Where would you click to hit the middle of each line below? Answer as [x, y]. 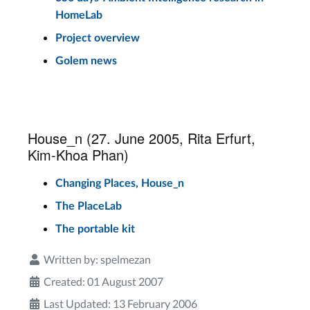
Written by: [71, 259]
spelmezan [126, 259]
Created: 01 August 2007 [103, 281]
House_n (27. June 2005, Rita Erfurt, [142, 138]
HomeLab [79, 15]
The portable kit [95, 229]
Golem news [86, 61]
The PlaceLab [89, 206]
